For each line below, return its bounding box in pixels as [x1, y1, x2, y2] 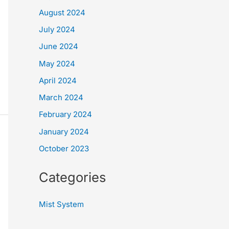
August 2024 [39, 7, 85, 17]
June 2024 [39, 41, 78, 52]
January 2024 [39, 126, 89, 136]
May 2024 [39, 58, 75, 68]
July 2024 [39, 25, 75, 35]
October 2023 [39, 143, 89, 153]
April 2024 [39, 75, 77, 85]
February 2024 [39, 109, 92, 120]
